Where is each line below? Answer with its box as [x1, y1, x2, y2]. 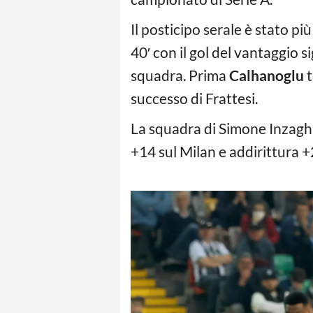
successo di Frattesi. [131, 89, 258, 107]
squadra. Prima [131, 66, 229, 84]
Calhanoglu [229, 66, 304, 84]
